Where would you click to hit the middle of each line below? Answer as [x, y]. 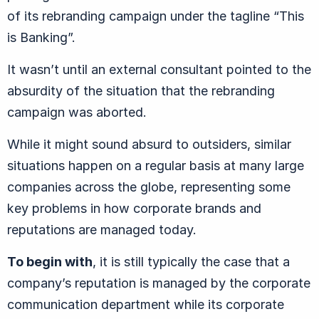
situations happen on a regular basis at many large [156, 165]
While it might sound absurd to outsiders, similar [149, 144]
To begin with [50, 261]
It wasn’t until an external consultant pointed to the [159, 69]
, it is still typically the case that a [191, 261]
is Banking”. [41, 37]
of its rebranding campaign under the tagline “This [156, 16]
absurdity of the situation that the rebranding [141, 90]
